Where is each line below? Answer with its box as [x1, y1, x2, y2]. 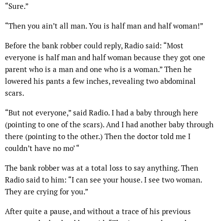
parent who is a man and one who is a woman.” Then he [5, 65, 192, 74]
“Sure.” [5, 1, 30, 11]
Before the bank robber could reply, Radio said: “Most [5, 41, 184, 51]
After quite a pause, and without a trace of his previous [5, 207, 191, 217]
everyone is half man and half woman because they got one [5, 53, 205, 63]
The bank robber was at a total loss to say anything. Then [5, 163, 198, 173]
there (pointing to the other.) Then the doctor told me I [5, 132, 190, 142]
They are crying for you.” [5, 187, 90, 197]
